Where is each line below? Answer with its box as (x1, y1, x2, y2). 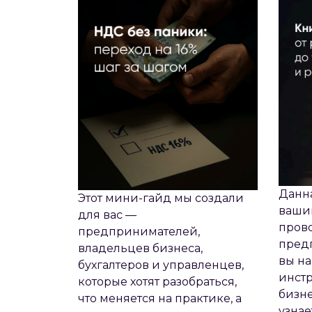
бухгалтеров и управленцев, (78, 258, 244, 272)
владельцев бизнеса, (78, 241, 203, 255)
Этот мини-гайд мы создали (78, 191, 244, 205)
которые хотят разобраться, (78, 274, 237, 288)
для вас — (78, 208, 136, 221)
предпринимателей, (78, 224, 200, 238)
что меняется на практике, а (78, 291, 242, 305)
